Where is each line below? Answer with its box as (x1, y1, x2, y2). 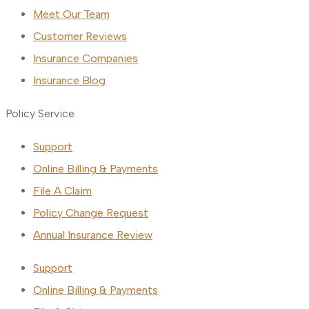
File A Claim (33, 184, 92, 198)
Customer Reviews (33, 30, 127, 43)
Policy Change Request (33, 206, 148, 220)
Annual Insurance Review (33, 228, 152, 242)
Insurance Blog (33, 74, 106, 88)
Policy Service (6, 107, 74, 121)
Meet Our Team (33, 8, 110, 21)
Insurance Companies (33, 52, 138, 66)
